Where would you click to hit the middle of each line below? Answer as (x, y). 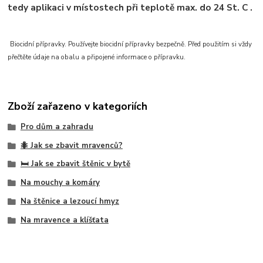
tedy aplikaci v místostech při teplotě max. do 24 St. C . (130, 8)
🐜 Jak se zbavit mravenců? (71, 145)
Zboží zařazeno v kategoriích (78, 106)
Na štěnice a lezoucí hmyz (70, 201)
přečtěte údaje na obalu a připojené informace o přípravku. (97, 57)
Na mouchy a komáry (60, 183)
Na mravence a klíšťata (64, 220)
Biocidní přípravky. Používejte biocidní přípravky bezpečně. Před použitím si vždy (131, 44)
